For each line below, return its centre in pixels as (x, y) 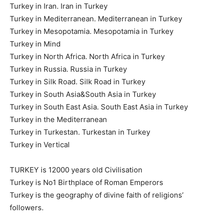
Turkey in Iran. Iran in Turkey (59, 6)
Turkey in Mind (35, 44)
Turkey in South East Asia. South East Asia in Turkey (99, 107)
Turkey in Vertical (40, 144)
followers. (27, 207)
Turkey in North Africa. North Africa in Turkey (87, 56)
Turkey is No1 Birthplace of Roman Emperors (86, 182)
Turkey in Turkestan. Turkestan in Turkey (80, 132)
